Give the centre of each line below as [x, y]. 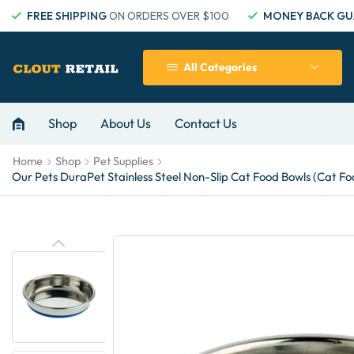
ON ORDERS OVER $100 [168, 16]
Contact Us [206, 123]
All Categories [220, 67]
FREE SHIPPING [67, 16]
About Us [126, 123]
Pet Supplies [123, 161]
